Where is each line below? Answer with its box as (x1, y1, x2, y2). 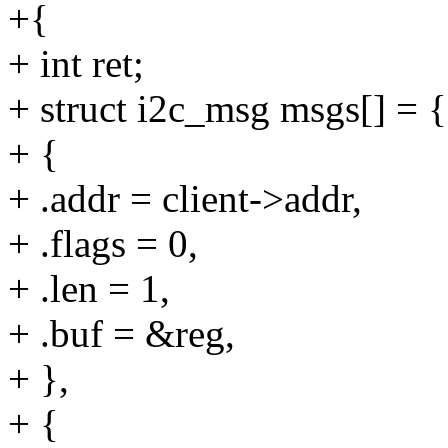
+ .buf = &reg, (8, 312, 235, 356)
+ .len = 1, (8, 267, 170, 311)
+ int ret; (8, 42, 144, 86)
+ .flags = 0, (8, 222, 198, 266)
